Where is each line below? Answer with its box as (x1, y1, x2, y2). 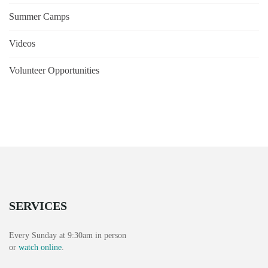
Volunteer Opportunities (9, 65, 99, 75)
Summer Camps (9, 11, 69, 22)
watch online (19, 242, 62, 252)
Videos (9, 38, 35, 48)
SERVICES (9, 199, 67, 213)
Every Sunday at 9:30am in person (9, 230, 126, 240)
